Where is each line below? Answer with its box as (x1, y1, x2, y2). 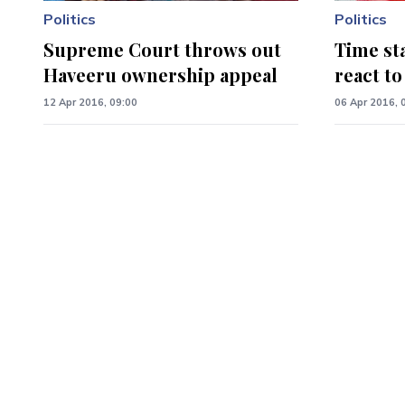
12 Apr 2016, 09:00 (43, 96, 137, 109)
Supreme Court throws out (43, 37, 281, 62)
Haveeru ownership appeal (43, 62, 278, 88)
